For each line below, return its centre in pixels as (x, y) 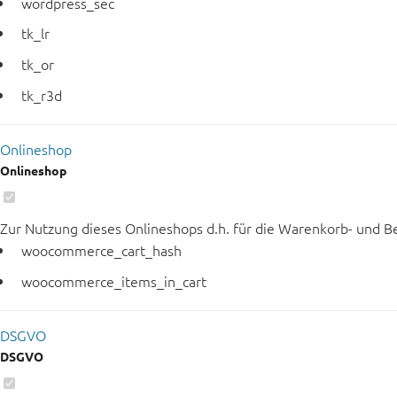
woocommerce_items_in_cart (114, 280)
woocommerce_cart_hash (101, 250)
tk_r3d (42, 94)
